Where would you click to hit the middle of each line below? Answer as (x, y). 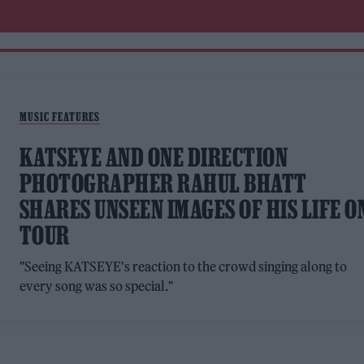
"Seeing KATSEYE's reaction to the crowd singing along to (183, 266)
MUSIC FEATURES (59, 117)
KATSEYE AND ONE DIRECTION (154, 157)
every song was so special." (96, 286)
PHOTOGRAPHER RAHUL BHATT (163, 183)
